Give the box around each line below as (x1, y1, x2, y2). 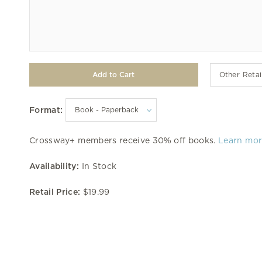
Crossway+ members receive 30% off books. (29, 135, 219, 145)
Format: (29, 105, 63, 115)
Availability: (29, 161, 79, 171)
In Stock (78, 161, 117, 171)
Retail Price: (29, 187, 81, 196)
